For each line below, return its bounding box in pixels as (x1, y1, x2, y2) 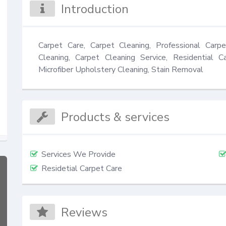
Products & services (61, 109, 170, 126)
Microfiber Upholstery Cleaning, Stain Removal (38, 64, 203, 75)
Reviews (61, 204, 108, 220)
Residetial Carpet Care (41, 163, 122, 175)
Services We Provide (41, 149, 116, 160)
